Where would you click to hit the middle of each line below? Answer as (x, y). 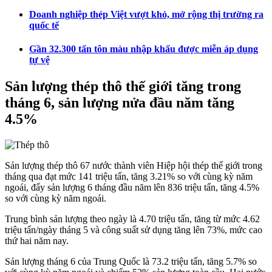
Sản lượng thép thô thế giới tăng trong (123, 87)
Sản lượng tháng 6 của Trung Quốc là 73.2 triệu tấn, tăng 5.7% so (131, 262)
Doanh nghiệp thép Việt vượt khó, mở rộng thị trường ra (146, 14)
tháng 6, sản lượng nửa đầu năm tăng (120, 103)
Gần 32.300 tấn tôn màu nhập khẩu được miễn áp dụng (144, 49)
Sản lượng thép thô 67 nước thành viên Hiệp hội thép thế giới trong (134, 166)
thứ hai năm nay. (37, 241)
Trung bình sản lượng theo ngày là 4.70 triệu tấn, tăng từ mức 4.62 (132, 219)
